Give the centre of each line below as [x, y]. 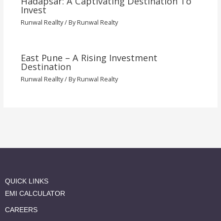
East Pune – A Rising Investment [89, 57]
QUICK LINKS [27, 181]
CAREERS [21, 210]
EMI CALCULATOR [35, 194]
